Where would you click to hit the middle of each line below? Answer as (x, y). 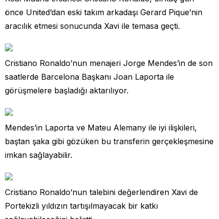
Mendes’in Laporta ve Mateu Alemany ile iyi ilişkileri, (101, 127)
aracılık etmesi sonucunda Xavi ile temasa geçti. (92, 26)
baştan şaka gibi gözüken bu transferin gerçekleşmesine (109, 141)
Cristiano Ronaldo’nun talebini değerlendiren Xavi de (101, 192)
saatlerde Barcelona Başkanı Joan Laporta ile (89, 77)
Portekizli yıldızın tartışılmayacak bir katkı (81, 206)
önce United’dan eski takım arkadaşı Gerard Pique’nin (104, 12)
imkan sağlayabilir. (39, 155)
